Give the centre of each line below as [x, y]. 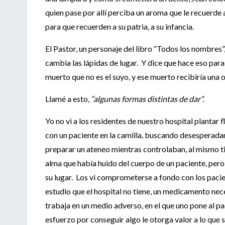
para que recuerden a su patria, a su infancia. [120, 26]
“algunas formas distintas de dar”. [148, 98]
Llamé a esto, [68, 98]
